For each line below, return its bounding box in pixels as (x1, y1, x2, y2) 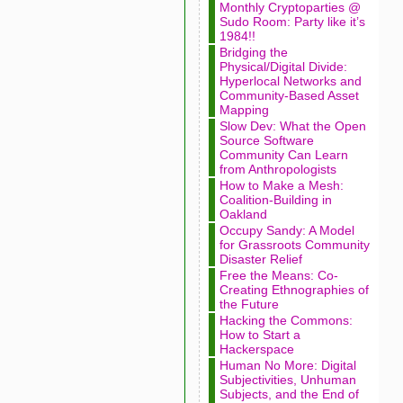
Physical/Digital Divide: (219, 59, 347, 74)
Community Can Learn (219, 148, 348, 162)
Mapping (219, 103, 269, 117)
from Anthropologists (219, 162, 336, 176)
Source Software (219, 133, 314, 148)
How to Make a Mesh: (219, 178, 344, 193)
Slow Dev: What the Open (219, 119, 366, 133)
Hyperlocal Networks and (219, 74, 362, 88)
